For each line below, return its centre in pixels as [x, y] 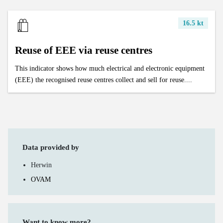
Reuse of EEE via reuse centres [84, 50]
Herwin [42, 165]
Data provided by [51, 148]
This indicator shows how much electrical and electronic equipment [110, 68]
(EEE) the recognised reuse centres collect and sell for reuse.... [104, 79]
